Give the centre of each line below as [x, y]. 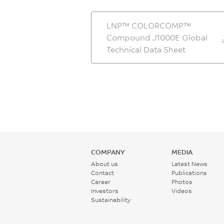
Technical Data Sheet [146, 49]
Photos [182, 181]
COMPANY [108, 152]
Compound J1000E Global [157, 37]
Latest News [190, 163]
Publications [189, 172]
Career [101, 181]
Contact [102, 172]
